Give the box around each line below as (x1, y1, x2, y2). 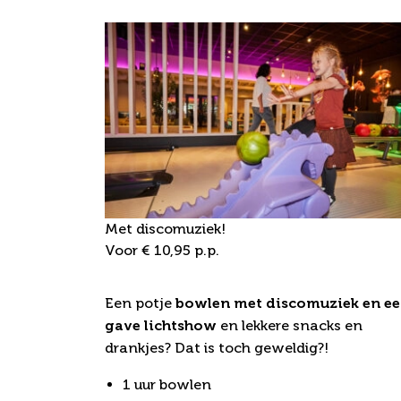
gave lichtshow (105, 317, 217, 335)
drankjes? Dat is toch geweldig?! (105, 339, 328, 357)
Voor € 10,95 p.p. (105, 242, 219, 260)
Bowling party (105, 259, 260, 288)
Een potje (105, 294, 175, 312)
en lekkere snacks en (217, 317, 363, 335)
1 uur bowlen (123, 376, 211, 394)
